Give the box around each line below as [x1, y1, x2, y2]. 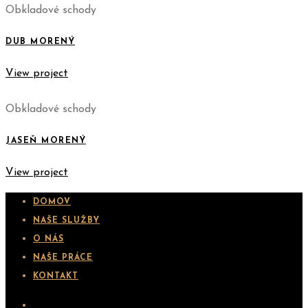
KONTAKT [33, 272, 78, 280]
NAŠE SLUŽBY [33, 216, 100, 225]
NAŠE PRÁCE [33, 253, 93, 262]
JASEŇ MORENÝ [5, 136, 86, 145]
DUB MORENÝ [5, 37, 75, 46]
